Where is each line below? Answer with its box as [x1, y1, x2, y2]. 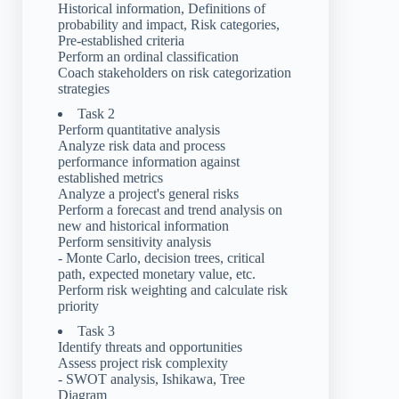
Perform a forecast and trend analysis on [58, 201, 282, 217]
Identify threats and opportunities [58, 338, 242, 354]
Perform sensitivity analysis [58, 233, 211, 249]
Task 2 [77, 105, 115, 121]
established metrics [58, 169, 163, 185]
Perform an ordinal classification [58, 48, 239, 64]
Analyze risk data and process [58, 137, 225, 153]
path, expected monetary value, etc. [58, 265, 256, 281]
